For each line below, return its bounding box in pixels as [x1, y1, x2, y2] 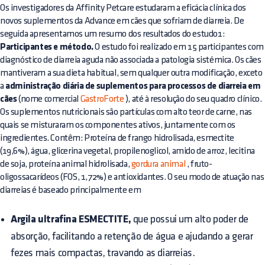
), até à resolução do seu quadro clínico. [124, 94, 262, 104]
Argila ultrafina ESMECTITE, [11, 214, 131, 225]
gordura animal [131, 159, 186, 169]
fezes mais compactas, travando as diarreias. [11, 247, 195, 258]
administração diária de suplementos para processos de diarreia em [5, 81, 261, 91]
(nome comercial [17, 94, 80, 104]
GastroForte [80, 94, 124, 104]
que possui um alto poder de [131, 214, 249, 224]
